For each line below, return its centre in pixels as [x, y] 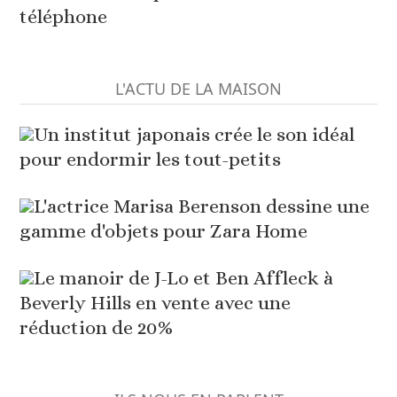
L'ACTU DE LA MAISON [198, 89]
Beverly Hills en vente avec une [156, 303]
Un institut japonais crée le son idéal [195, 135]
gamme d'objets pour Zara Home [164, 231]
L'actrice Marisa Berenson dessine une [202, 206]
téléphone [64, 17]
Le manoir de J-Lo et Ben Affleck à [184, 278]
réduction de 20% [97, 328]
